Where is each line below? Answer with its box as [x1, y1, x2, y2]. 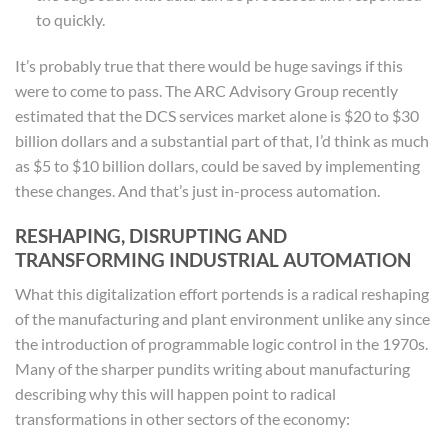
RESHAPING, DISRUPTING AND [15, 223, 287, 247]
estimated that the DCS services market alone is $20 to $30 [15, 106, 419, 126]
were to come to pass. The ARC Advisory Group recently [15, 81, 398, 101]
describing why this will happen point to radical [15, 384, 336, 404]
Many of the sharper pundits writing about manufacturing [15, 359, 410, 379]
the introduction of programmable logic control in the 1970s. [15, 334, 428, 354]
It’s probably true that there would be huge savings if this [15, 56, 403, 76]
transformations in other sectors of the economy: [15, 409, 350, 429]
